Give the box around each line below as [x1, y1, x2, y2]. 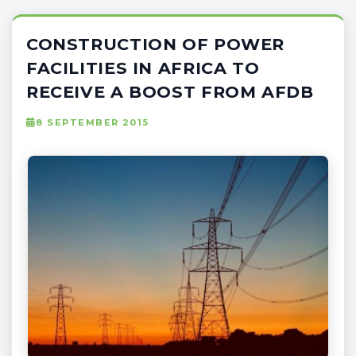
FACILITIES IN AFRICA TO [26, 57, 260, 78]
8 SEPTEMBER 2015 [36, 116, 149, 128]
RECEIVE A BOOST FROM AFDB [26, 81, 314, 102]
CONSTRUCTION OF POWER [26, 33, 285, 54]
